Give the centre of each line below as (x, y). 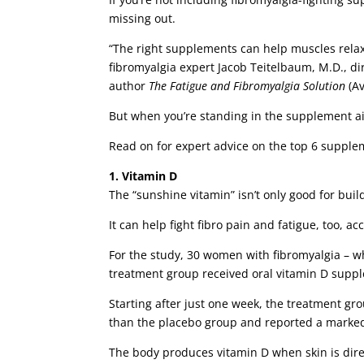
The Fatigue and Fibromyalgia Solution (247, 86)
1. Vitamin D (143, 176)
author (129, 86)
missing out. (143, 19)
